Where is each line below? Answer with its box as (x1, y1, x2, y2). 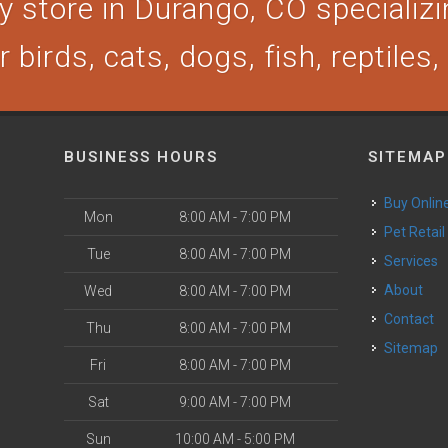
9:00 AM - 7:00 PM (179, 394, 291, 410)
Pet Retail (393, 224, 446, 240)
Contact (393, 311, 435, 327)
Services (393, 253, 439, 269)
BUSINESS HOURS (64, 148, 218, 166)
